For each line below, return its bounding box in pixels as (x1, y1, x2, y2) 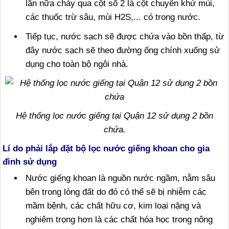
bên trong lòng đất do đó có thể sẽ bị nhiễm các (26, 187, 207, 197)
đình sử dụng (3, 156, 57, 167)
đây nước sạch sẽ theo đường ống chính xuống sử (26, 45, 220, 55)
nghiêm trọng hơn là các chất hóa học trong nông (26, 215, 213, 224)
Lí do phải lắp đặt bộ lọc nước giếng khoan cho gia (3, 143, 210, 153)
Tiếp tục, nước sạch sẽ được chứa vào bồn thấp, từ (26, 32, 224, 41)
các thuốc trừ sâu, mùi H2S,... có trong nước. (26, 12, 200, 22)
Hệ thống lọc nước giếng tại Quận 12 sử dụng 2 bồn (16, 111, 213, 121)
